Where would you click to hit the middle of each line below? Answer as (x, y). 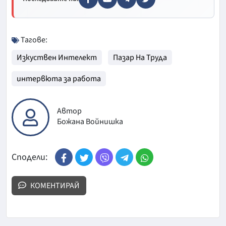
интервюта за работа (59, 79)
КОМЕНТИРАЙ (55, 186)
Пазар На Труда (140, 58)
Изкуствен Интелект (57, 58)
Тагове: (33, 40)
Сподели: (30, 157)
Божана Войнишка (90, 121)
